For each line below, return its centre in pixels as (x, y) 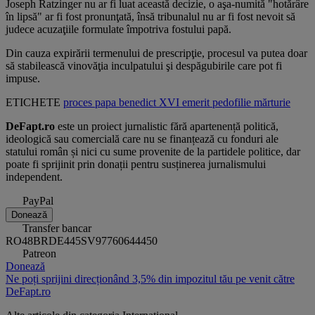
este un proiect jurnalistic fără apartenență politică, (167, 127)
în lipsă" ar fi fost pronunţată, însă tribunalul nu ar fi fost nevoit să (150, 17)
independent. (34, 177)
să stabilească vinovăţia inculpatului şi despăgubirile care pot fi (144, 66)
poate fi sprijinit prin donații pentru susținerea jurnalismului (136, 165)
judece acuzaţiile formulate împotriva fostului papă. (118, 30)
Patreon (39, 254)
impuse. (23, 79)
